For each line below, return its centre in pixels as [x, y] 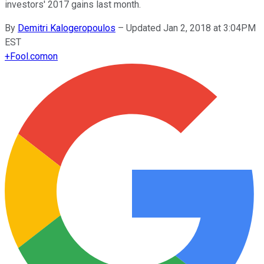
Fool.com [29, 56]
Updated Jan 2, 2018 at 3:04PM [191, 28]
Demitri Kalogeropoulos [67, 28]
